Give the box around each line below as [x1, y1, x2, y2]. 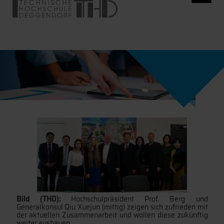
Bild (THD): [16, 193, 71, 204]
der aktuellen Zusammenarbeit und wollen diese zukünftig [16, 209, 208, 220]
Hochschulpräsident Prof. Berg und [70, 193, 208, 204]
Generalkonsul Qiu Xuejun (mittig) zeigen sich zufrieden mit [16, 201, 208, 212]
